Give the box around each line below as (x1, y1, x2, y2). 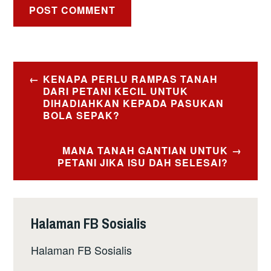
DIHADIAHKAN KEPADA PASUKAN (42, 96, 224, 110)
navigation (13, 82, 97, 108)
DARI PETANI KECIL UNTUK (42, 83, 188, 98)
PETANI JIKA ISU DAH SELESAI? (57, 155, 229, 170)
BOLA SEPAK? (42, 108, 120, 122)
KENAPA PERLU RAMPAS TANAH (42, 71, 218, 86)
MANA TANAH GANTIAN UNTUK (62, 143, 229, 158)
